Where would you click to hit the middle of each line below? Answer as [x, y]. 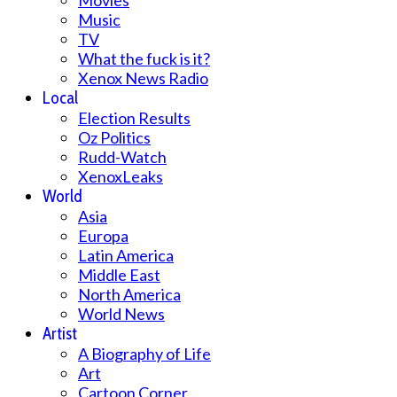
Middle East [119, 275]
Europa [103, 236]
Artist [60, 334]
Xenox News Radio [143, 78]
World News [121, 314]
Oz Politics [114, 138]
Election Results [134, 118]
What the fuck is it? [144, 59]
